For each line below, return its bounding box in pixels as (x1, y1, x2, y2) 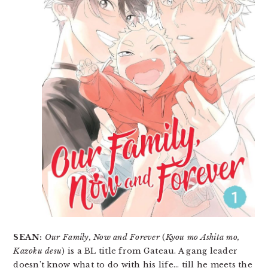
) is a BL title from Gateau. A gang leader (62, 245, 238, 256)
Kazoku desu (13, 245, 62, 256)
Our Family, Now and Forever (44, 232, 160, 242)
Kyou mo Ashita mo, (165, 232, 240, 242)
